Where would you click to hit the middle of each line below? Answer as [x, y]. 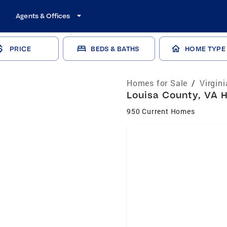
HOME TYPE [205, 49]
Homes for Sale [157, 83]
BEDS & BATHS [115, 49]
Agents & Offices [43, 16]
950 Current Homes [161, 111]
